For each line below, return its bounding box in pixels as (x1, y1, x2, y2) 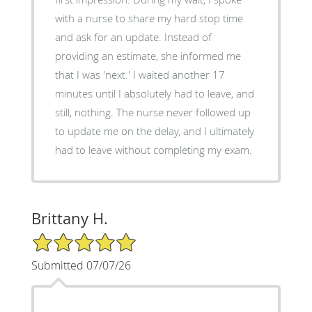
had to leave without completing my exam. (54, 142, 252, 157)
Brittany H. (31, 208, 108, 228)
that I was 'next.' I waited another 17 (54, 67, 225, 81)
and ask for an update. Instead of (54, 29, 212, 44)
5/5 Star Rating (31, 231, 100, 244)
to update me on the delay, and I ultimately (54, 123, 254, 138)
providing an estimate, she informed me (54, 48, 241, 63)
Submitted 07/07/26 (31, 257, 131, 273)
